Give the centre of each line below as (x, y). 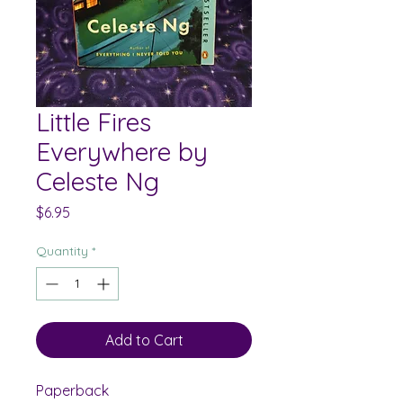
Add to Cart (144, 340)
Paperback (72, 391)
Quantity (62, 251)
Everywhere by (122, 152)
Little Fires (94, 122)
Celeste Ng (98, 182)
